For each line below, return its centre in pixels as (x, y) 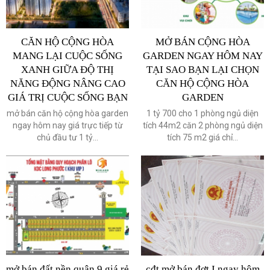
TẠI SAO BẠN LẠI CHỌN (202, 70)
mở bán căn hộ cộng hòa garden (67, 114)
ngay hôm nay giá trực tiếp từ (67, 126)
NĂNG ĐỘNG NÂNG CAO (67, 84)
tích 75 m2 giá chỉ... (202, 138)
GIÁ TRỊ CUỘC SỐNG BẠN (67, 98)
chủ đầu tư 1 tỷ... (67, 138)
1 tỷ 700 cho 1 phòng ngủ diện (202, 114)
